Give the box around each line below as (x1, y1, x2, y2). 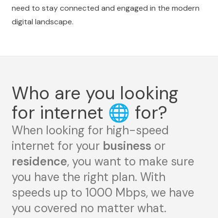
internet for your (12, 138, 100, 153)
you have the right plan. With (12, 169, 165, 184)
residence (12, 154, 67, 169)
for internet (12, 101, 108, 124)
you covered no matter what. (12, 200, 166, 216)
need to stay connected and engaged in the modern (12, 3, 200, 13)
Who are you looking (12, 82, 178, 105)
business (103, 138, 151, 153)
